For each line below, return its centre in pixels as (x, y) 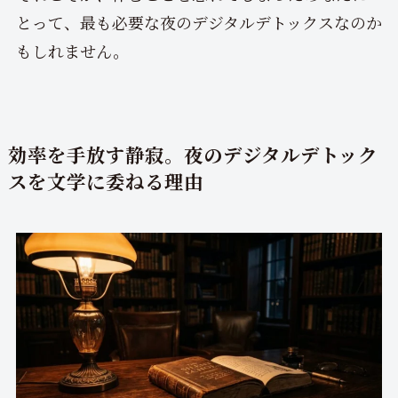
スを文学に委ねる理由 (105, 180)
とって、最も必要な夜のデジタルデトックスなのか (199, 22)
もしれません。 (72, 50)
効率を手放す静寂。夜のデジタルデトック (192, 154)
